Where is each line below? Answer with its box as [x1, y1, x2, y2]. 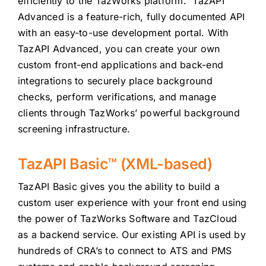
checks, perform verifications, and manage [17, 90, 216, 103]
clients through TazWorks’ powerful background [17, 106, 240, 119]
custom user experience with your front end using [17, 196, 247, 208]
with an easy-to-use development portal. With [17, 26, 229, 39]
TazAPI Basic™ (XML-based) [17, 154, 213, 173]
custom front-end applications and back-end [17, 58, 224, 71]
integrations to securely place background [17, 74, 213, 87]
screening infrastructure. [17, 122, 130, 135]
